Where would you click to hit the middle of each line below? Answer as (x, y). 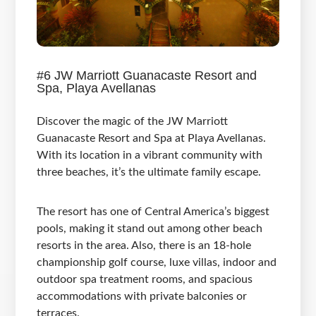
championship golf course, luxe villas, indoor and (157, 263)
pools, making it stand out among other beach (150, 229)
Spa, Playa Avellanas (97, 89)
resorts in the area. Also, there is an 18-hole (144, 246)
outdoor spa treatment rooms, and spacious (145, 280)
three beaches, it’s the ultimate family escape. (149, 172)
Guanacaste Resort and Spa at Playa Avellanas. (152, 139)
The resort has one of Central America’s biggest (153, 212)
